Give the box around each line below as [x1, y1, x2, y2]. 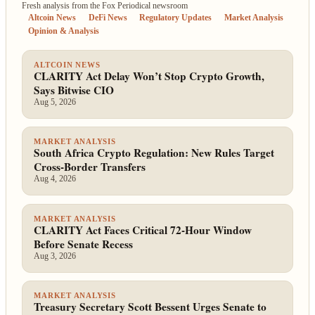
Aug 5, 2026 [34, 96, 77, 107]
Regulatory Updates [139, 13, 212, 22]
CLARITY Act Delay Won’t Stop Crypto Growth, [34, 67, 265, 84]
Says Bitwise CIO [34, 82, 115, 98]
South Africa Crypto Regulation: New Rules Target [34, 145, 275, 161]
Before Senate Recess [34, 236, 134, 252]
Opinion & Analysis [28, 27, 100, 36]
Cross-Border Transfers [34, 159, 146, 175]
